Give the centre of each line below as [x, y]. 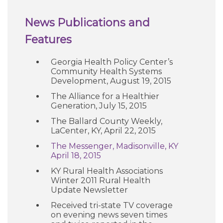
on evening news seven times [109, 215]
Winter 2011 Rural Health [101, 180]
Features [48, 39]
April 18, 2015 [76, 156]
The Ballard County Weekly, [107, 121]
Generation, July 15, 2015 [99, 106]
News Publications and [87, 22]
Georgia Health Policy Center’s [112, 62]
